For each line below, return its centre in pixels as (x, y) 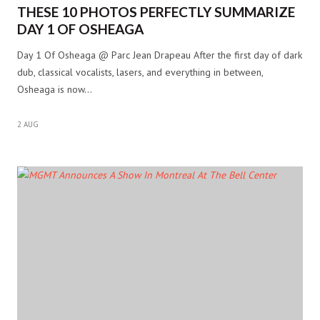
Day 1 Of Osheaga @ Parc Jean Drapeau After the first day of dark (160, 55)
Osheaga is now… (55, 89)
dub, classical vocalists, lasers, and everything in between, (140, 72)
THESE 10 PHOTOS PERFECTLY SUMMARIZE (156, 11)
